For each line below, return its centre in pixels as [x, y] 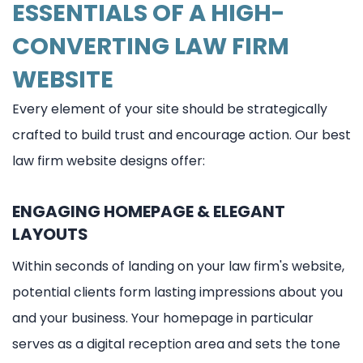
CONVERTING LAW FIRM [151, 46]
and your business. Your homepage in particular [163, 318]
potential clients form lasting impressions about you [177, 292]
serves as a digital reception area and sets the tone [176, 344]
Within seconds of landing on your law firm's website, [178, 266]
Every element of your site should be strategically [170, 109]
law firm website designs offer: [109, 160]
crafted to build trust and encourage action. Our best [181, 135]
